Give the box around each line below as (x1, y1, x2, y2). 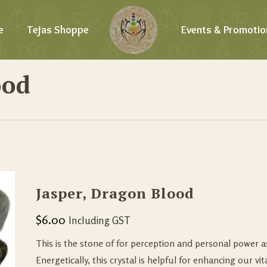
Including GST (69, 215, 131, 226)
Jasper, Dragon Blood (36, 184, 195, 203)
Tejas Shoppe (27, 23, 89, 36)
